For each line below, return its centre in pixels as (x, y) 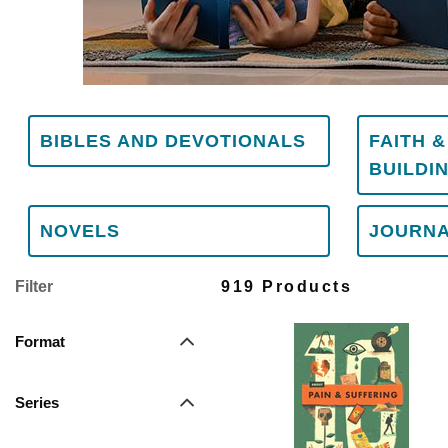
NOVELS (80, 231)
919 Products (287, 286)
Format (40, 341)
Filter (34, 286)
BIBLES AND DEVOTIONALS (173, 141)
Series (37, 402)
